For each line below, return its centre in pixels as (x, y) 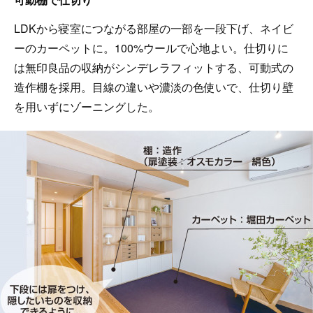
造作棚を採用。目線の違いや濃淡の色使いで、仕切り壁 (154, 87)
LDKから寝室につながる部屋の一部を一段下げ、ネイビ (154, 29)
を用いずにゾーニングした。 (87, 107)
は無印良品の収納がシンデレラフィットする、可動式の (154, 68)
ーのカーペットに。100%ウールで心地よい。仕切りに (151, 48)
